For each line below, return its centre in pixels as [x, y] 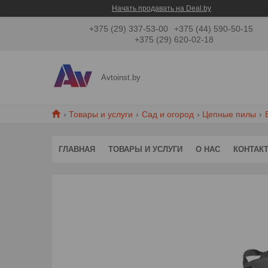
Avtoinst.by [121, 78]
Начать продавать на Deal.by [162, 8]
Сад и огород [167, 114]
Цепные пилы [229, 114]
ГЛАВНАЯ [77, 149]
